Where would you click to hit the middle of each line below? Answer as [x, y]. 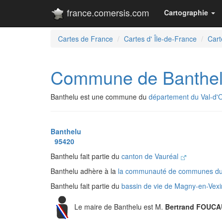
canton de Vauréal [151, 156]
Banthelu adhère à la [84, 171]
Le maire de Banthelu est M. [120, 206]
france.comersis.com [107, 12]
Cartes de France [85, 39]
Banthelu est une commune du [100, 97]
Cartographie [186, 12]
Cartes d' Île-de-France [160, 39]
